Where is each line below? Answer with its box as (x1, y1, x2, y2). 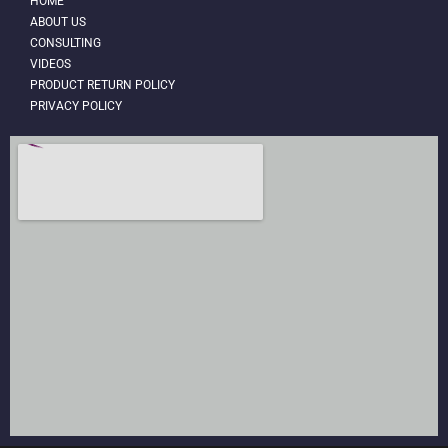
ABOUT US (30, 14, 86, 29)
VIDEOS (30, 56, 71, 71)
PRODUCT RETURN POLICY (30, 77, 175, 92)
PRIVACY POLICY (30, 98, 122, 113)
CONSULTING (30, 35, 101, 50)
